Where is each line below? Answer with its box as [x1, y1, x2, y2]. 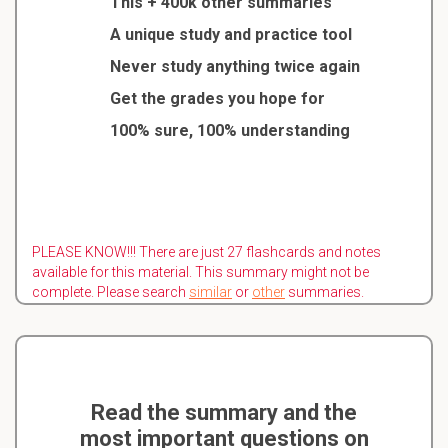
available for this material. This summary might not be [32, 263, 369, 280]
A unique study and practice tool [109, 24, 352, 44]
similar [189, 283, 232, 300]
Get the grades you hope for [109, 88, 325, 108]
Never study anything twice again [109, 56, 360, 76]
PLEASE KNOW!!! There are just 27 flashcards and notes [32, 243, 381, 260]
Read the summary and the [91, 399, 357, 425]
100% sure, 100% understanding [109, 120, 350, 140]
